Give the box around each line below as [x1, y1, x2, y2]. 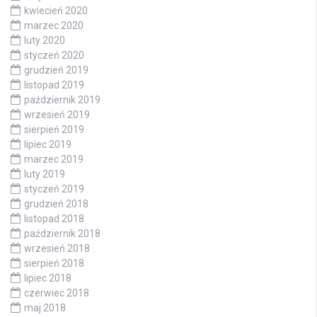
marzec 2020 [24, 20, 83, 32]
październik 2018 [24, 228, 100, 240]
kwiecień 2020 [24, 5, 88, 17]
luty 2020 [24, 35, 65, 47]
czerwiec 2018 [24, 287, 89, 299]
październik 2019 [24, 94, 100, 106]
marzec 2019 [24, 154, 83, 166]
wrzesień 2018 [24, 243, 90, 255]
